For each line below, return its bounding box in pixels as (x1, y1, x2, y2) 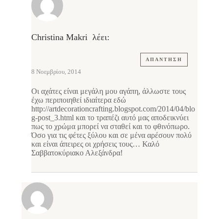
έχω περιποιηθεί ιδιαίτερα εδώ (31, 95, 126, 104)
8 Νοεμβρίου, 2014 (31, 67, 81, 75)
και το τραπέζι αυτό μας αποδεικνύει (74, 113, 189, 122)
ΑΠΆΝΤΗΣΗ (146, 56, 182, 62)
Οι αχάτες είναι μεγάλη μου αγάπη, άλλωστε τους (31, 87, 186, 95)
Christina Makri (31, 32, 88, 42)
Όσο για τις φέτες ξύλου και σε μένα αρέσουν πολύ (31, 131, 192, 139)
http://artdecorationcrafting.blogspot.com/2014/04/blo (31, 104, 195, 113)
